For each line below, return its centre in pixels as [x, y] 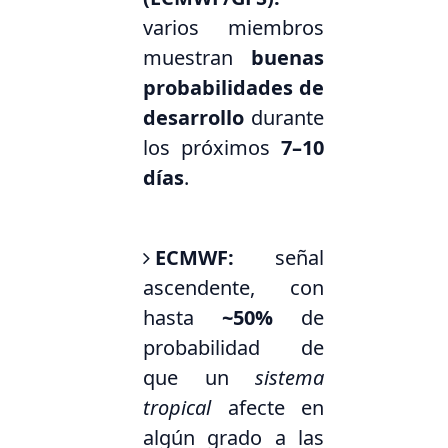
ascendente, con [233, 288]
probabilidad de [233, 348]
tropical [177, 408]
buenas [287, 58]
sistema [289, 378]
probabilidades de [233, 88]
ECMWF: [195, 258]
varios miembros [233, 28]
